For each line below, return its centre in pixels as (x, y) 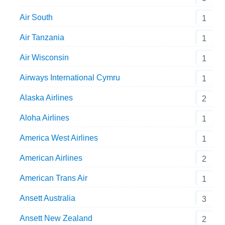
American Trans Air (53, 178)
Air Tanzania (42, 37)
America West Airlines (59, 138)
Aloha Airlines (44, 118)
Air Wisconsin (44, 57)
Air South (36, 17)
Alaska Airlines (46, 97)
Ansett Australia (47, 198)
